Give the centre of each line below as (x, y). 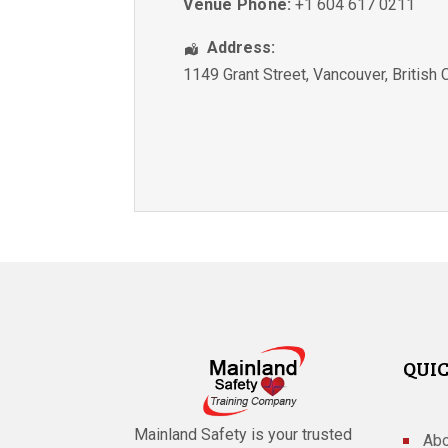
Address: (241, 48)
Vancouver (349, 75)
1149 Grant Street (245, 75)
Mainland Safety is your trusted (243, 434)
